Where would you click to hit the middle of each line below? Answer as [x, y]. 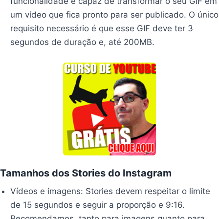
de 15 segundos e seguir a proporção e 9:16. [98, 205]
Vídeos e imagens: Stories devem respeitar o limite [110, 191]
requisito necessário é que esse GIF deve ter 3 [102, 28]
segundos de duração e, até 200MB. [83, 42]
